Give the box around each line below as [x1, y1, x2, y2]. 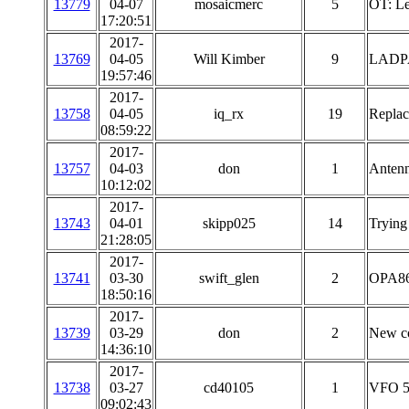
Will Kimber [193, 51, 265, 67]
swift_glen [198, 270, 259, 286]
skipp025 [202, 215, 256, 231]
